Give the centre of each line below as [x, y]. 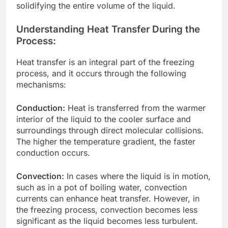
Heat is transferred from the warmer [135, 108]
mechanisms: [41, 84]
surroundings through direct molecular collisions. [110, 130]
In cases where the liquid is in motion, [137, 176]
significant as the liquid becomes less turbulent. [107, 221]
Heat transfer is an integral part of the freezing [105, 62]
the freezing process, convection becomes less [107, 209]
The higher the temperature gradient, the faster [106, 141]
